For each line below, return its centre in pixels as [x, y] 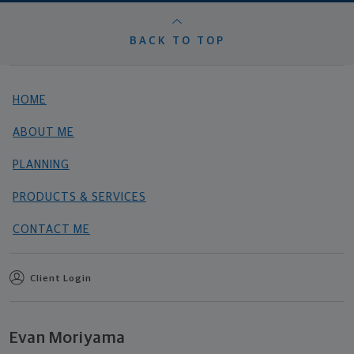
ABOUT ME [43, 133]
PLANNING [41, 165]
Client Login [61, 279]
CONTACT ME [51, 230]
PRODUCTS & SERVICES [79, 198]
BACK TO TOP [177, 41]
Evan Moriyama [68, 338]
